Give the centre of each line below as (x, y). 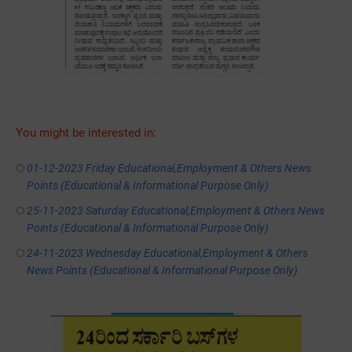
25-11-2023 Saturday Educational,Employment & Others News (176, 211)
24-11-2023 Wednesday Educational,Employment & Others (168, 253)
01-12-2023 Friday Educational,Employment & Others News (169, 169)
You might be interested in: (86, 133)
